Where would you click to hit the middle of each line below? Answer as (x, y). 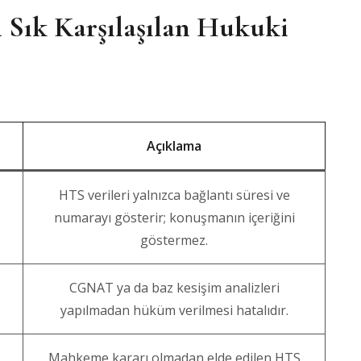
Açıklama (174, 146)
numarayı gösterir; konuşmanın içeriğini (174, 218)
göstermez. (174, 240)
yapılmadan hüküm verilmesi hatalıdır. (174, 310)
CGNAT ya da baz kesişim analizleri (174, 288)
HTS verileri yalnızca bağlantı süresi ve (174, 195)
